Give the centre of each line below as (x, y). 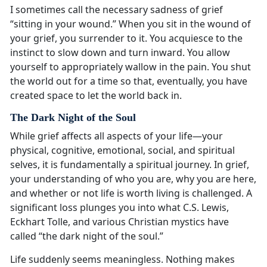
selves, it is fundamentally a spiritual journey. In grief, (130, 165)
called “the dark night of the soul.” (87, 236)
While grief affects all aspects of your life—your (117, 136)
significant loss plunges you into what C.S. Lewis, (119, 208)
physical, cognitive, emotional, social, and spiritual (122, 150)
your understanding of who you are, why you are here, (133, 179)
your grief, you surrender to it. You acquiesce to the (126, 38)
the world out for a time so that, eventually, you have (129, 81)
